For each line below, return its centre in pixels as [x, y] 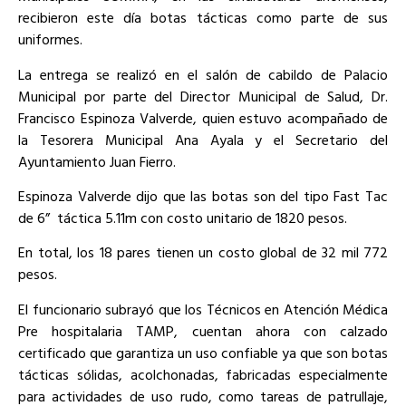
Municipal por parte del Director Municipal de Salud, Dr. [203, 96]
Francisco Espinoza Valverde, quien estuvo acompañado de [203, 117]
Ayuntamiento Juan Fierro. [97, 161]
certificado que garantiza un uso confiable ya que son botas [203, 352]
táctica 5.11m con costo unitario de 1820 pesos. [202, 217]
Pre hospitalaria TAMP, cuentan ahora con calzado [203, 330]
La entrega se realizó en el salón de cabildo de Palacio [203, 74]
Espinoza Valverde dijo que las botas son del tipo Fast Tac [203, 195]
